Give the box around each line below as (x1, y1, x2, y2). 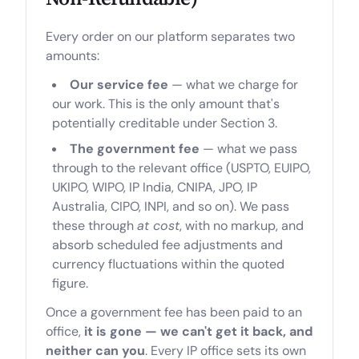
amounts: (46, 47, 99, 64)
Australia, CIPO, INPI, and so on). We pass (52, 198, 289, 215)
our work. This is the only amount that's (52, 95, 280, 112)
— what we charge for (168, 76, 298, 93)
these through (52, 217, 137, 234)
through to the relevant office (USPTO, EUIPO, (52, 159, 311, 176)
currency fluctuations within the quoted (52, 256, 284, 272)
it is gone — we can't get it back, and (84, 323, 313, 340)
